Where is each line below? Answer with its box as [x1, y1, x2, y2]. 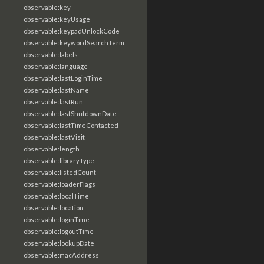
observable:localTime [24, 192, 89, 200]
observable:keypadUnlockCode [24, 27, 120, 35]
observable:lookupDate [24, 239, 94, 247]
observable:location [24, 204, 84, 212]
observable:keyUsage [24, 15, 90, 23]
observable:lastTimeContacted [24, 121, 118, 129]
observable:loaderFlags [24, 180, 95, 188]
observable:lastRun [24, 98, 83, 105]
